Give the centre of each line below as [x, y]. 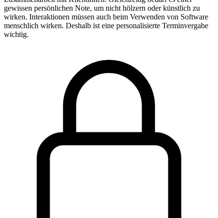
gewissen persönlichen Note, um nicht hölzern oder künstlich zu [102, 8]
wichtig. [16, 34]
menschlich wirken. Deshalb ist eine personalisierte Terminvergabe [106, 25]
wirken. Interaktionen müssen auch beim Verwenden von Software [106, 17]
